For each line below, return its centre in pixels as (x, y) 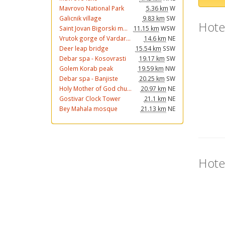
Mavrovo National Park (92, 8)
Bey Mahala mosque (88, 108)
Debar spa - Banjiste (89, 78)
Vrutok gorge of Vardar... (95, 38)
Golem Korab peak (86, 68)
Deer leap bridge (84, 48)
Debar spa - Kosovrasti (93, 58)
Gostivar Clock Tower (90, 98)
